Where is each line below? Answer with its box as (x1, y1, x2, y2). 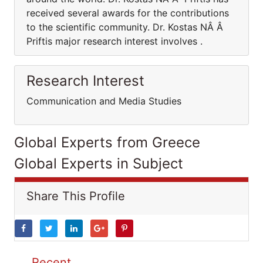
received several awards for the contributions (26, 7, 229, 19)
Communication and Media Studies (26, 95, 181, 107)
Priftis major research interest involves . (26, 35, 203, 47)
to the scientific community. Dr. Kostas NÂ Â (26, 21, 226, 33)
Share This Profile (26, 189, 125, 203)
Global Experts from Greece (14, 134, 200, 151)
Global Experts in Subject (14, 155, 183, 172)
